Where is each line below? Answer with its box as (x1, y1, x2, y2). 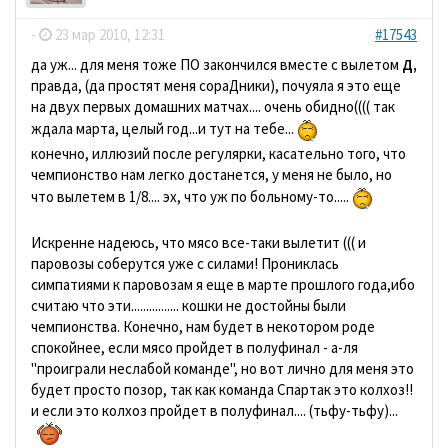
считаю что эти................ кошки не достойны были (31, 296, 346, 315)
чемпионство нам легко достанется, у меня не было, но (31, 165, 392, 184)
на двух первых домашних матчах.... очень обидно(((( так (31, 97, 395, 116)
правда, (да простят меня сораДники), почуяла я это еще (31, 76, 401, 95)
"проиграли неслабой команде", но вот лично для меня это (31, 359, 414, 378)
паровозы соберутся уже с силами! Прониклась (31, 254, 339, 273)
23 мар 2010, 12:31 (52, 25, 165, 44)
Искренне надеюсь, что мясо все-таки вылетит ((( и (31, 233, 366, 252)
